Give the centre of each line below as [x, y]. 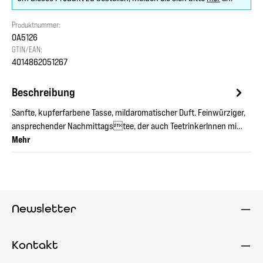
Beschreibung [43, 92]
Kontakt [35, 245]
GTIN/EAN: [27, 49]
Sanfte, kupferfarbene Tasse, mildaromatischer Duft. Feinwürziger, [129, 112]
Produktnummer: [36, 25]
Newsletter [44, 208]
